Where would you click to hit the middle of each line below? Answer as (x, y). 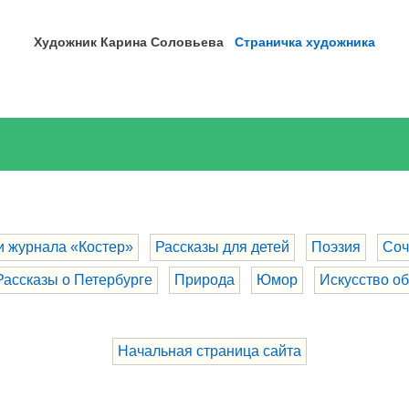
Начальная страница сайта (210, 351)
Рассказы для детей (222, 246)
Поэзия (336, 246)
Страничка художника (305, 42)
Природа (204, 279)
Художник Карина (93, 42)
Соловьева (188, 42)
